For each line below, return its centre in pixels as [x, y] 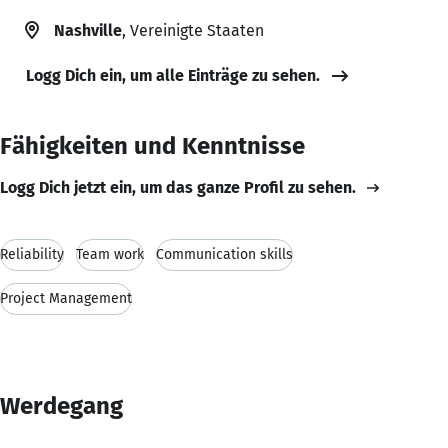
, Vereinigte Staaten [193, 30]
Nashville [88, 30]
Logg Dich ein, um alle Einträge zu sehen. [173, 75]
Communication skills [224, 254]
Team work [110, 254]
